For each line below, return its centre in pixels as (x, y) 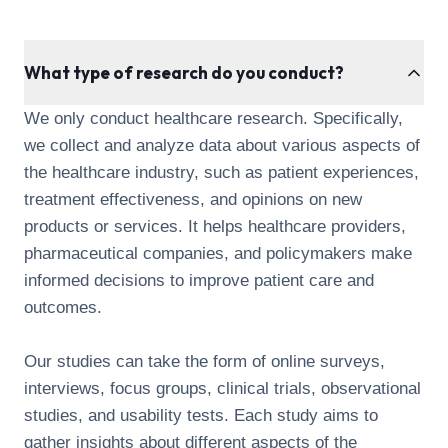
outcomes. (63, 307)
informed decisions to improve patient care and (199, 280)
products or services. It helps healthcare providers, (215, 226)
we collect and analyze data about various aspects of (222, 145)
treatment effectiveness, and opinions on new (193, 199)
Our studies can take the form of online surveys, (204, 361)
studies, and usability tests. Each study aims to (201, 415)
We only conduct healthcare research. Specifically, (213, 118)
